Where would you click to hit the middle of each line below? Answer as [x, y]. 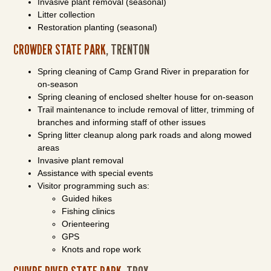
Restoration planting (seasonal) [98, 27]
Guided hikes [87, 198]
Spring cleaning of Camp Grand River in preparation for [144, 71]
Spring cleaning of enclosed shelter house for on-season [146, 97]
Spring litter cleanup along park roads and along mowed [145, 135]
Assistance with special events [96, 173]
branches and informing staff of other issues [122, 122]
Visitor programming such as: [94, 186]
